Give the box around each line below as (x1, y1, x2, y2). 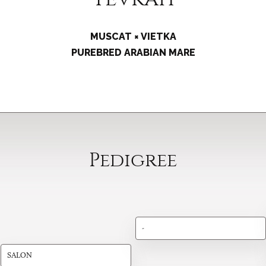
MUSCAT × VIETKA (90, 31, 176, 42)
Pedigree (89, 149, 177, 172)
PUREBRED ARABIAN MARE (71, 47, 195, 59)
